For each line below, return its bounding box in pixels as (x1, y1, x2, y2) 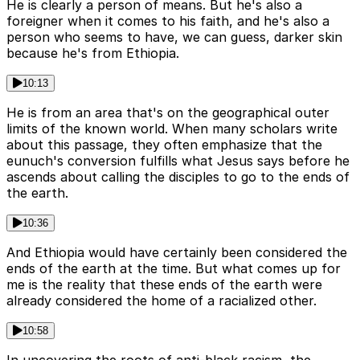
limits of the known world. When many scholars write (6, 120, 337, 137)
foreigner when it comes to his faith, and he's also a (6, 12, 329, 29)
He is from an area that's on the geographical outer (6, 104, 329, 121)
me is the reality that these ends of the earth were (6, 276, 322, 292)
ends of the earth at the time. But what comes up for (6, 260, 341, 276)
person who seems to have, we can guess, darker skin (6, 28, 342, 45)
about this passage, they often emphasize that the (6, 136, 322, 153)
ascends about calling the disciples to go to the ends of (6, 168, 350, 185)
